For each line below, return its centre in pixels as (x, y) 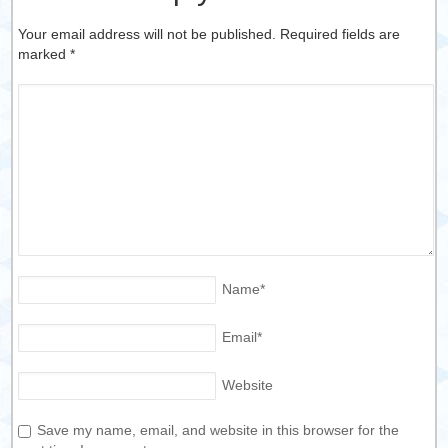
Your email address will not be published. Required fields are (209, 34)
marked (44, 54)
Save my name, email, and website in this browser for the (218, 430)
